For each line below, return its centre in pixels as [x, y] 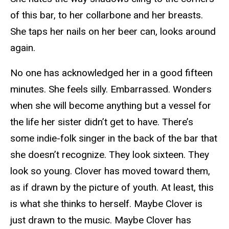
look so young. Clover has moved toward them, [110, 171]
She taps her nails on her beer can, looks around [113, 32]
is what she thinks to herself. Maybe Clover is [106, 204]
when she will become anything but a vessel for [111, 106]
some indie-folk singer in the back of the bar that [114, 139]
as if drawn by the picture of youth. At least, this [112, 188]
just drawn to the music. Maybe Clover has [101, 220]
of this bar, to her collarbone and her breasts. [107, 15]
